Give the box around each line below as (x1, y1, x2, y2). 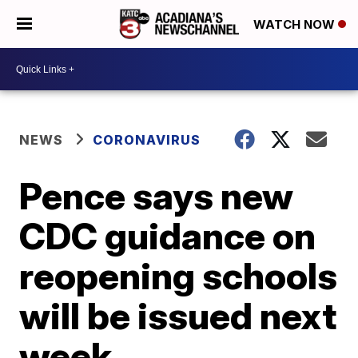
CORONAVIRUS (93, 132, 201, 148)
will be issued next (19, 293, 337, 338)
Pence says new (19, 173, 294, 218)
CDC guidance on (19, 213, 316, 258)
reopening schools (19, 253, 338, 298)
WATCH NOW (253, 17, 338, 33)
